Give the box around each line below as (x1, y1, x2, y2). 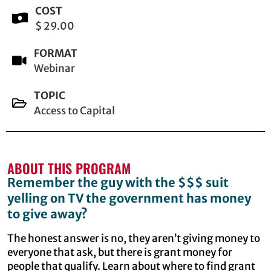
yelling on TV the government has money (7, 190, 251, 206)
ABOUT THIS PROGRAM (7, 158, 131, 178)
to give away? (7, 206, 88, 221)
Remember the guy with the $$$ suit (7, 174, 229, 190)
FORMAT (34, 46, 77, 60)
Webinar (34, 61, 75, 75)
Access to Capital (34, 103, 115, 117)
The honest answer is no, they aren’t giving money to (7, 231, 260, 245)
